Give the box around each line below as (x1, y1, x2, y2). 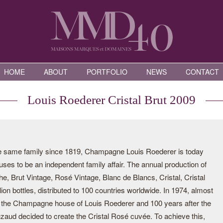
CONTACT (186, 67, 219, 77)
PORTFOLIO (87, 67, 127, 77)
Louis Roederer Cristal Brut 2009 (27, 93, 196, 107)
